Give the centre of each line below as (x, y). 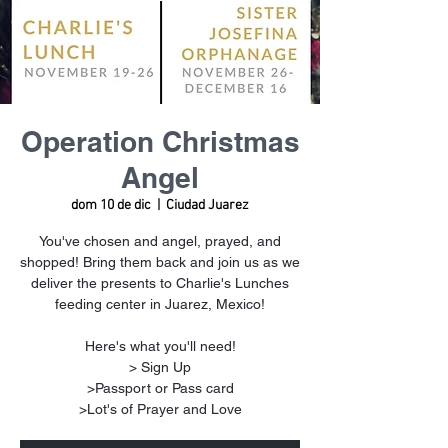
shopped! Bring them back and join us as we (160, 262)
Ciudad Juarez (207, 205)
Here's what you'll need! (160, 346)
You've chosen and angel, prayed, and (160, 241)
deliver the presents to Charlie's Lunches (160, 283)
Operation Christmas (160, 141)
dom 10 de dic (111, 205)
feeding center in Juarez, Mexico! (160, 304)
